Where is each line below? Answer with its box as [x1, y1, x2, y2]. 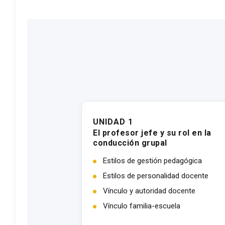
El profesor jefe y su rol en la [93, 128, 211, 138]
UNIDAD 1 [93, 117, 133, 127]
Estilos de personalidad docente [103, 171, 208, 180]
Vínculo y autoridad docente [103, 186, 195, 195]
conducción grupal [93, 138, 167, 148]
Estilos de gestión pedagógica [103, 156, 202, 165]
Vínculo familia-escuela [103, 201, 180, 210]
